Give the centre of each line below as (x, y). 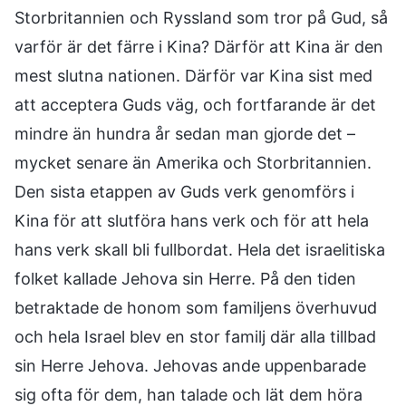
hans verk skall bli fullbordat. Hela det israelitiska (200, 250)
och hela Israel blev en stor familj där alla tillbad (195, 337)
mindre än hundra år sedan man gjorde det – (185, 134)
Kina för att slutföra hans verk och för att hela (192, 221)
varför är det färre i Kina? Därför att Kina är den (199, 47)
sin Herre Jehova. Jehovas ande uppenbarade (190, 366)
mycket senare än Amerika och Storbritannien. (193, 163)
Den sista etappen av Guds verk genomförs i (184, 192)
